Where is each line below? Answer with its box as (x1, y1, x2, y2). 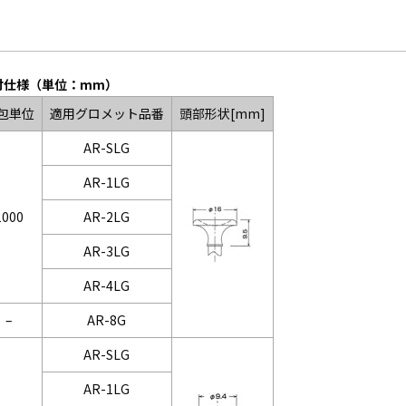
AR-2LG (83, 208, 130, 227)
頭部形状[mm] (179, 104, 266, 123)
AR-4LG (83, 276, 130, 295)
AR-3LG (83, 242, 130, 261)
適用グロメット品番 (49, 104, 164, 123)
